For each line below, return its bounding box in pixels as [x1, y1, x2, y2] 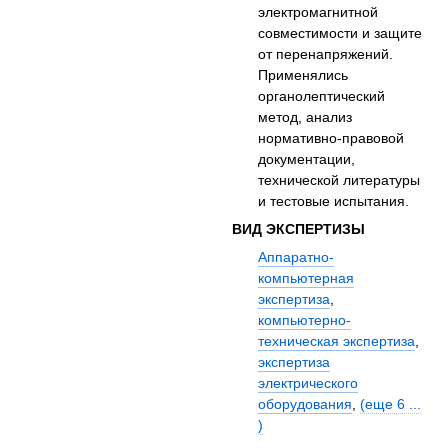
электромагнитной [258, 3, 379, 22]
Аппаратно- [258, 248, 335, 267]
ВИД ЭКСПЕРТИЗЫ [232, 220, 366, 239]
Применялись [258, 66, 349, 85]
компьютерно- [258, 311, 352, 330]
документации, [258, 150, 356, 169]
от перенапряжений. [258, 45, 394, 64]
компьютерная [258, 269, 355, 288]
